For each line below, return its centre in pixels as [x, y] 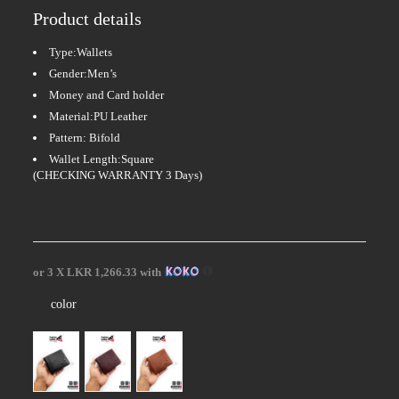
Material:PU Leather [98, 117]
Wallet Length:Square [102, 159]
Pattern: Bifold [85, 138]
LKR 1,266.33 [102, 273]
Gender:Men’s [83, 74]
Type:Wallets [81, 53]
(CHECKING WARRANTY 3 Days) [118, 175]
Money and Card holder [107, 95]
